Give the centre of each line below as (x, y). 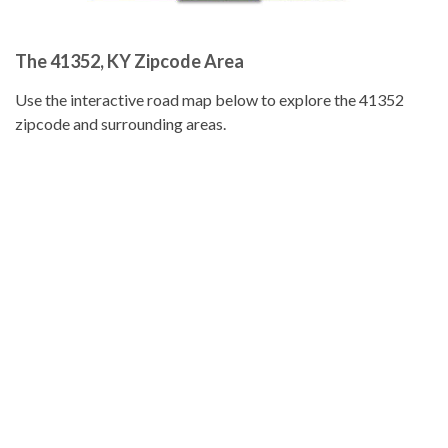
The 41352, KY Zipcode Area (129, 61)
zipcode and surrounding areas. (120, 123)
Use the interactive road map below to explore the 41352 (209, 99)
